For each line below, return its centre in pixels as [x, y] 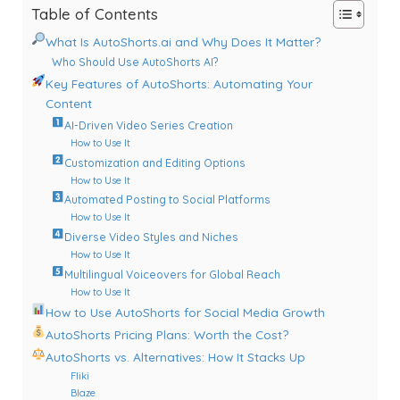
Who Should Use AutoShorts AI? [134, 62]
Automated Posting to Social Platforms [168, 200]
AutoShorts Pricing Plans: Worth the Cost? [167, 334]
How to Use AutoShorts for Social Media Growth [185, 312]
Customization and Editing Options [155, 162]
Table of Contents [95, 13]
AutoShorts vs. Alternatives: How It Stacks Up [175, 357]
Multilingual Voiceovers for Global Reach [173, 274]
